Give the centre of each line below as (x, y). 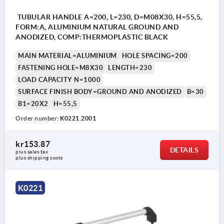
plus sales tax (32, 152)
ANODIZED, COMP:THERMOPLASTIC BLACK (92, 37)
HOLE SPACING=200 (155, 56)
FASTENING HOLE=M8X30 (60, 68)
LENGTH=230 (130, 68)
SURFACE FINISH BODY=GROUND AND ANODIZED (100, 92)
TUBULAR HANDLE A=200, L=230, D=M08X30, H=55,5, (109, 17)
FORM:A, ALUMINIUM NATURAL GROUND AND (97, 27)
